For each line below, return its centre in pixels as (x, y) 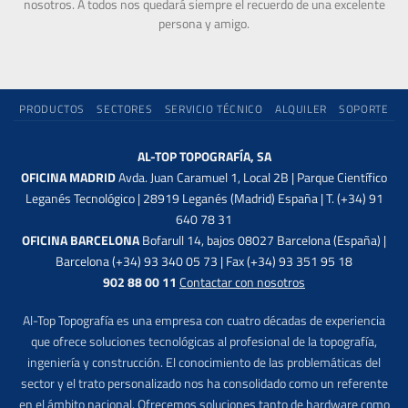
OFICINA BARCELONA (81, 241)
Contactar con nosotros (242, 283)
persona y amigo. (204, 24)
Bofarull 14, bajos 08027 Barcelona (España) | (263, 241)
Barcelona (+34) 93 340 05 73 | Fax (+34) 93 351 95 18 (204, 262)
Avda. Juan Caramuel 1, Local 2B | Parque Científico (253, 178)
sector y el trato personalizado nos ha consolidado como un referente (204, 384)
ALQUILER (301, 109)
